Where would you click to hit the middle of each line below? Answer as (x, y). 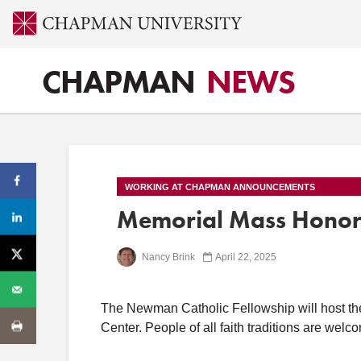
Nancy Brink (167, 257)
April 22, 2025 (246, 257)
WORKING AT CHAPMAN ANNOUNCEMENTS (220, 187)
